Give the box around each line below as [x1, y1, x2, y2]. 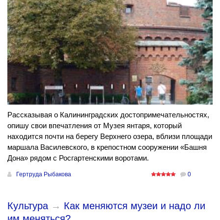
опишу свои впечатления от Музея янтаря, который [7, 121, 182, 130]
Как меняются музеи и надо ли [64, 200, 205, 211]
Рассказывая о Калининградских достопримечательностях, [7, 110, 209, 119]
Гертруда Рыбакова [16, 170, 71, 178]
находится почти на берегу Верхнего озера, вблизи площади [7, 132, 212, 140]
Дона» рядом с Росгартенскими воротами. [7, 153, 149, 162]
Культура [7, 200, 48, 211]
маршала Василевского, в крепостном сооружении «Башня [7, 142, 207, 151]
